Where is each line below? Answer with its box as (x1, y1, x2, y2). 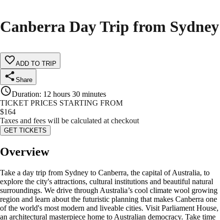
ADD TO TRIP (16, 60, 56, 68)
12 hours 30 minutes (43, 90, 106, 99)
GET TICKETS (4, 127, 47, 135)
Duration (12, 90, 39, 99)
